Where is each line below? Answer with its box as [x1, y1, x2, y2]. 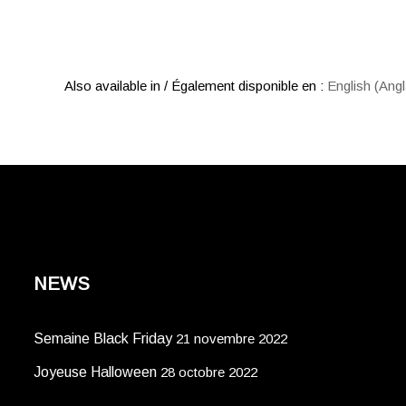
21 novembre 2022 [176, 330, 287, 346]
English [327, 77, 371, 93]
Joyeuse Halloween [34, 363, 157, 380]
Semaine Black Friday [34, 330, 172, 346]
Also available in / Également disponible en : [64, 77, 327, 93]
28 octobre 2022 [160, 363, 257, 380]
